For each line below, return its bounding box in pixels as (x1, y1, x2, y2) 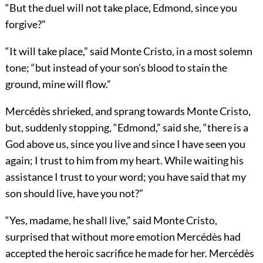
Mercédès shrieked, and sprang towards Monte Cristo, (5, 104, 251, 117)
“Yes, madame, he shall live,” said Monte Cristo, (5, 213, 217, 227)
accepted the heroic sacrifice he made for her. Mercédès (5, 246, 254, 259)
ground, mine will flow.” (5, 77, 111, 90)
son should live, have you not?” (5, 186, 143, 200)
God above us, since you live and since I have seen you (5, 137, 245, 150)
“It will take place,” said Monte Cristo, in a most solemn (5, 44, 252, 58)
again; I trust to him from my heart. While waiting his (5, 153, 244, 167)
